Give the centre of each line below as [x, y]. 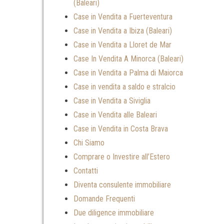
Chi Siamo [89, 143]
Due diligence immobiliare [114, 213]
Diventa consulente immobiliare [122, 185]
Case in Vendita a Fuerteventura [123, 17]
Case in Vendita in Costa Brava [121, 129]
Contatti [86, 171]
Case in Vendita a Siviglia [112, 101]
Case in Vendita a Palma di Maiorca [128, 73]
